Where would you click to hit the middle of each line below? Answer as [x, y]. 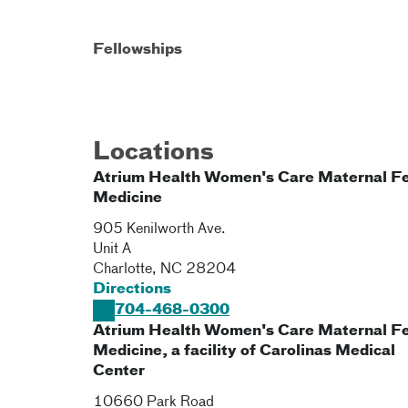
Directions [132, 290]
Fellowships [138, 50]
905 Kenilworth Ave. [159, 229]
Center [119, 372]
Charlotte [122, 270]
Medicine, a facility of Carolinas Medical [244, 352]
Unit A [112, 250]
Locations [153, 153]
